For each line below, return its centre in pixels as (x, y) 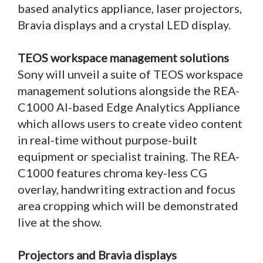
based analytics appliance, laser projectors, (130, 9)
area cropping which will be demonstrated (128, 206)
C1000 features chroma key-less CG (112, 173)
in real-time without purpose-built (107, 140)
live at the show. (61, 222)
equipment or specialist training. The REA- (129, 156)
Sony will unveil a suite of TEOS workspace (130, 74)
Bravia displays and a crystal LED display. (124, 25)
